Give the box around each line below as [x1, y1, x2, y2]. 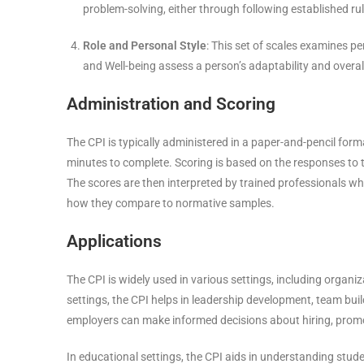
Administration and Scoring [67, 94, 275, 114]
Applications [67, 232, 162, 251]
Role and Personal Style [83, 39, 206, 52]
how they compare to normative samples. [67, 197, 275, 210]
